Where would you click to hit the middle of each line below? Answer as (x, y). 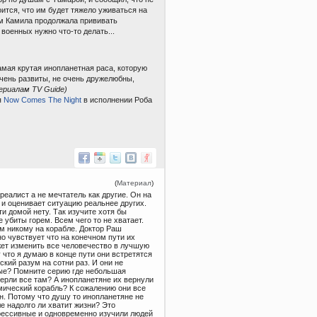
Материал (134, 183)
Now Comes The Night (42, 99)
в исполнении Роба (117, 99)
